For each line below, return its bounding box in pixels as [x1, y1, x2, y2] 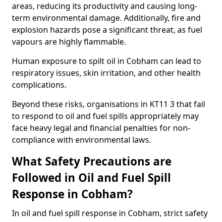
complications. [12, 79, 66, 90]
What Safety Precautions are [12, 154, 171, 169]
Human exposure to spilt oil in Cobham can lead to [12, 55, 201, 66]
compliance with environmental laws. [12, 134, 151, 145]
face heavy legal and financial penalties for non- [12, 122, 190, 133]
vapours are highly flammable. [12, 36, 126, 47]
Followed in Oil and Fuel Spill [12, 170, 171, 185]
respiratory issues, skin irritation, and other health [12, 67, 201, 78]
